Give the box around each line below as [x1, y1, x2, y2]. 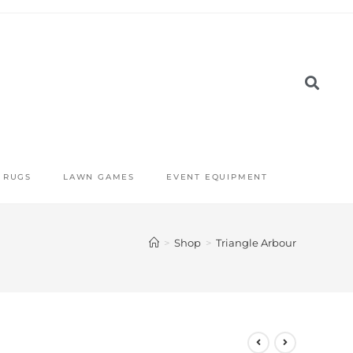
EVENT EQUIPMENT [166, 172, 269, 183]
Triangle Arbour [216, 236, 296, 250]
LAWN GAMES [63, 172, 136, 183]
